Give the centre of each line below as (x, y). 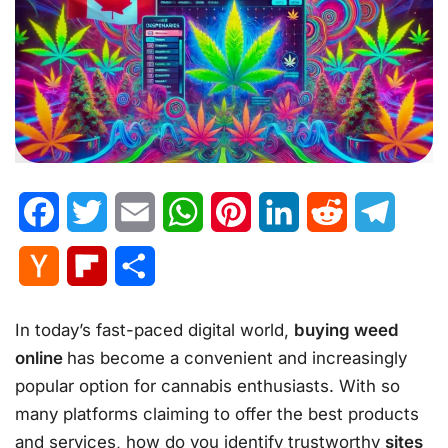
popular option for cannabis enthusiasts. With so (207, 385)
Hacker (86, 265)
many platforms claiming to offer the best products (217, 413)
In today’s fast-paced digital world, (154, 329)
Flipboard (143, 265)
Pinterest (283, 211)
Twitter (132, 211)
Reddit (371, 211)
